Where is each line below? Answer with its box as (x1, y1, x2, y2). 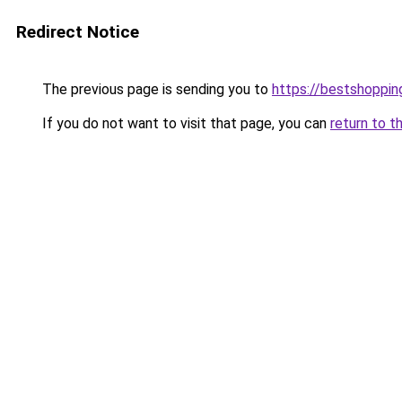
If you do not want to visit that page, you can (39, 115, 330, 132)
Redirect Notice (16, 22, 139, 42)
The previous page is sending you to (39, 81, 272, 98)
